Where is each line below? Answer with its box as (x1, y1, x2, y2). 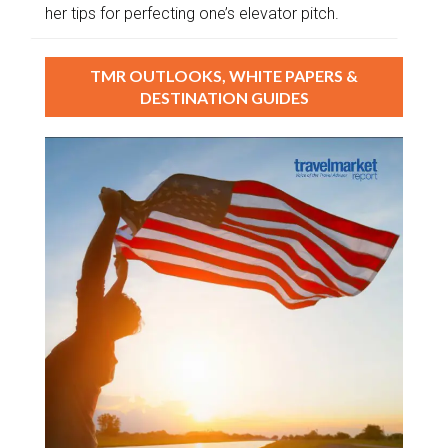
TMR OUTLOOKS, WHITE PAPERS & (90, 65, 358, 85)
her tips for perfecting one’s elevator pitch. (45, 3, 339, 23)
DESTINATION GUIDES (139, 87, 309, 107)
